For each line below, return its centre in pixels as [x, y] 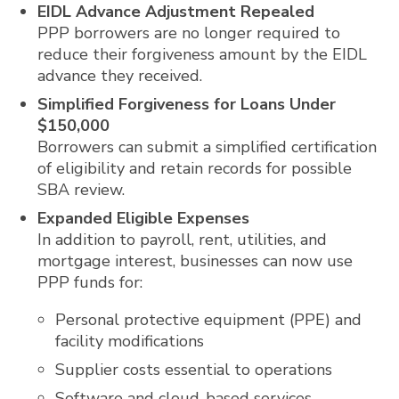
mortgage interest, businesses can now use [195, 261]
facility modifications [130, 341]
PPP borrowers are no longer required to [189, 33]
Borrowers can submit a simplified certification [208, 147]
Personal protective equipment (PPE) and [208, 320]
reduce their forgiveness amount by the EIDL [203, 54]
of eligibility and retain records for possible [195, 168]
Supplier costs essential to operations [194, 370]
